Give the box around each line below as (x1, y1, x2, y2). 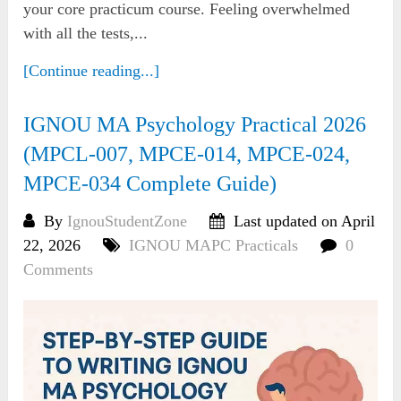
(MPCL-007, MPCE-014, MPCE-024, (23, 142, 351, 166)
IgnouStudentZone (67, 212, 188, 231)
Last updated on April (229, 212, 376, 231)
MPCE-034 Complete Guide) (23, 172, 277, 196)
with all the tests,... (23, 24, 149, 43)
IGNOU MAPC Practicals (129, 236, 299, 255)
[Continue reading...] (23, 62, 160, 81)
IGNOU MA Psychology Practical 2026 (23, 113, 367, 137)
